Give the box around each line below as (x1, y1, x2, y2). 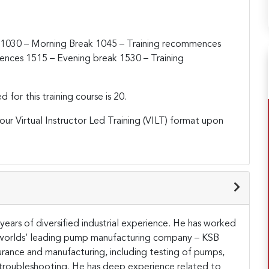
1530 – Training (119, 53, 184, 64)
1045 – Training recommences (95, 39, 221, 49)
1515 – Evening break (26, 53, 117, 64)
